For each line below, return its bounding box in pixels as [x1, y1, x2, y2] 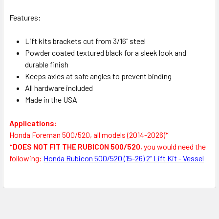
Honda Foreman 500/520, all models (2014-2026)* [9, 130, 169, 140]
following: [9, 153, 44, 163]
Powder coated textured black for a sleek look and [25, 48, 186, 58]
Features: [9, 13, 41, 22]
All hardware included [25, 83, 93, 93]
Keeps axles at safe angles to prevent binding [25, 71, 172, 81]
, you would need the [140, 142, 206, 152]
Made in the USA [25, 95, 77, 105]
